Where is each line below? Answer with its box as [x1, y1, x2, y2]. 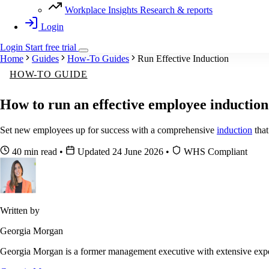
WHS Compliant [181, 147, 247, 157]
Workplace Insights [65, 5, 138, 16]
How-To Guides [67, 53, 129, 64]
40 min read [10, 147, 59, 157]
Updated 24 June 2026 [75, 147, 166, 157]
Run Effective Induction [138, 53, 229, 64]
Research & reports [140, 5, 213, 16]
